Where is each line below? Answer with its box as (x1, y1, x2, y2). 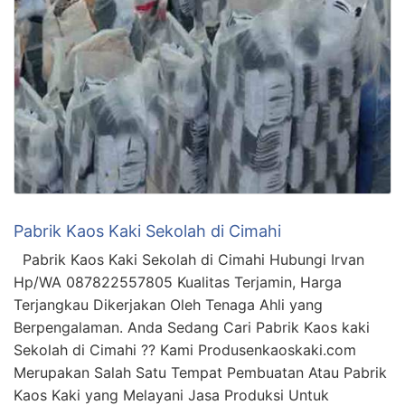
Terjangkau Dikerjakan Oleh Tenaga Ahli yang (14, 295, 323, 314)
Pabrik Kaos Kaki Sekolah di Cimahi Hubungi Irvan (14, 250, 364, 268)
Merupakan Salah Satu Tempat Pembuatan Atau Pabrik (14, 363, 387, 381)
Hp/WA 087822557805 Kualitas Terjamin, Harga (14, 272, 342, 291)
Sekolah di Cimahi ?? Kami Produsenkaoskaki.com (14, 340, 356, 359)
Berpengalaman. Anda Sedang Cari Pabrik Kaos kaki (14, 317, 370, 336)
